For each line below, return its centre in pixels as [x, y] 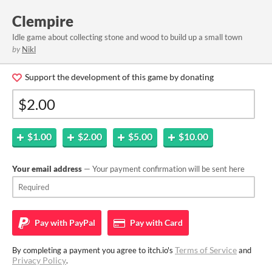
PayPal [81, 223]
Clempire [43, 21]
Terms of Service [206, 250]
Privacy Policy [39, 260]
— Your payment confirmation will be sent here [163, 169]
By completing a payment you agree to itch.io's [93, 250]
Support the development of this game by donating [118, 77]
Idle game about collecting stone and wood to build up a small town [127, 37]
